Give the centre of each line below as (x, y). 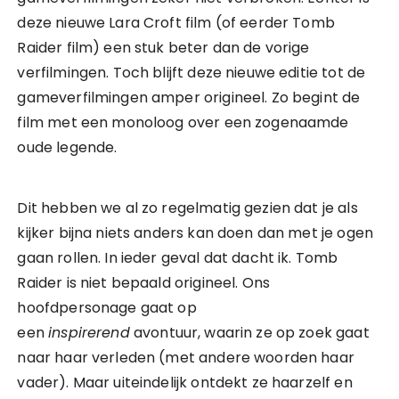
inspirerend (89, 333)
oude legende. (67, 147)
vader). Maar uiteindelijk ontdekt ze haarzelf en (185, 383)
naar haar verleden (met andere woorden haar (186, 358)
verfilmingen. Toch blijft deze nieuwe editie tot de (191, 73)
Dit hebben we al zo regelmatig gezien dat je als (187, 208)
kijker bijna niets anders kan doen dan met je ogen (195, 233)
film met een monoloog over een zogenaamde (183, 122)
